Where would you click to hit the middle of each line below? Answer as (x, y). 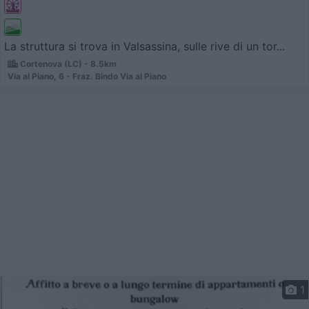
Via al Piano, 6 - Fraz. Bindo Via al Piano (87, 77)
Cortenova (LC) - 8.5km (67, 64)
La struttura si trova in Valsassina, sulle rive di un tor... (144, 47)
